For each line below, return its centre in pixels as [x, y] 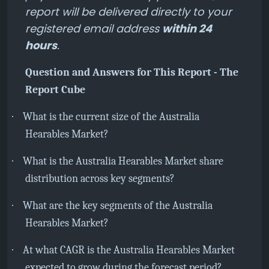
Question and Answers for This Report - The [132, 72]
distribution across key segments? [100, 179]
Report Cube [55, 90]
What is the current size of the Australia [111, 117]
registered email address [94, 29]
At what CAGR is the [68, 250]
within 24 [187, 29]
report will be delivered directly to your [128, 12]
